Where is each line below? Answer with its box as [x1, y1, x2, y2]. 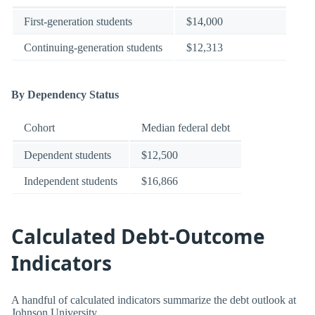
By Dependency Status [11, 89, 119, 101]
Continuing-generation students [24, 41, 162, 53]
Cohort [24, 122, 55, 134]
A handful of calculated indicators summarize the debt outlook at [11, 294, 296, 307]
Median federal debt [141, 122, 230, 134]
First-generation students [24, 15, 132, 27]
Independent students [24, 175, 117, 188]
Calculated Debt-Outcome [11, 222, 265, 250]
